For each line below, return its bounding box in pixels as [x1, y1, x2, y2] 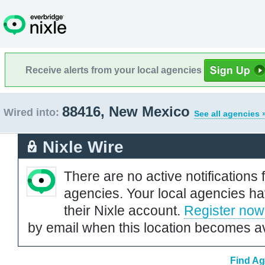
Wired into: [4, 106, 59, 118]
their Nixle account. [64, 202, 184, 218]
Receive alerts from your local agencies [25, 64, 204, 75]
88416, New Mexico [62, 104, 194, 119]
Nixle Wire [43, 137, 124, 156]
